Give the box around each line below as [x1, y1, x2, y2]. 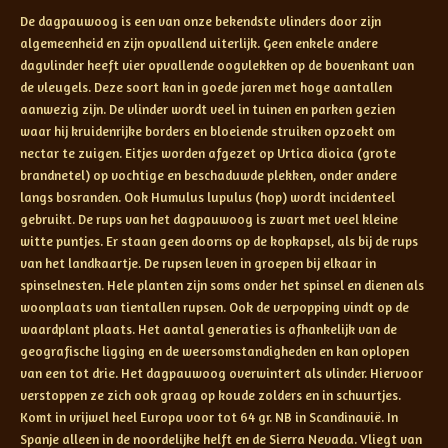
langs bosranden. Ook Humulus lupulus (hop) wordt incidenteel [20, 188, 395, 205]
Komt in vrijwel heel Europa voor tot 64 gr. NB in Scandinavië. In [20, 408, 398, 425]
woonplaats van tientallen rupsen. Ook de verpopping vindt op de [20, 298, 409, 315]
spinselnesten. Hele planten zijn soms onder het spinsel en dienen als [20, 276, 424, 293]
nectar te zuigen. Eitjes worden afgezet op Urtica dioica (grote [20, 144, 396, 161]
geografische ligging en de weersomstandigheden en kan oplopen [20, 342, 409, 359]
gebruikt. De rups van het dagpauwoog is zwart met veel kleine [20, 210, 398, 227]
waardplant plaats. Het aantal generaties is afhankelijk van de [20, 320, 397, 337]
